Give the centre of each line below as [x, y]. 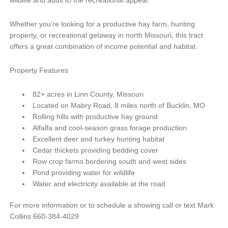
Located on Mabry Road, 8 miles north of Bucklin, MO [119, 105]
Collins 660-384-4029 [44, 216]
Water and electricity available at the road [99, 183]
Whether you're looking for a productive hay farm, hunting [102, 24]
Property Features [39, 70]
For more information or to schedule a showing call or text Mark [111, 205]
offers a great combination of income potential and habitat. [103, 46]
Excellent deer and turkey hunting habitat [98, 139]
